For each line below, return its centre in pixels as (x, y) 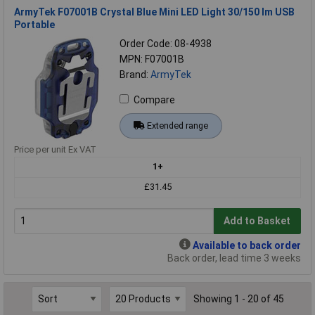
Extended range (177, 125)
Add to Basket (257, 221)
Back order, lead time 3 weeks (234, 258)
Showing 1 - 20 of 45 (238, 299)
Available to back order (247, 245)
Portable (34, 24)
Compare (154, 99)
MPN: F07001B (152, 59)
